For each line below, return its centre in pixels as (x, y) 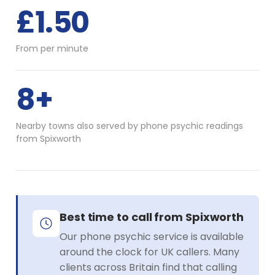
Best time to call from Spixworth (152, 217)
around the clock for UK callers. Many (149, 252)
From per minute (52, 48)
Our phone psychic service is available (152, 236)
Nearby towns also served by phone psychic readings (130, 126)
